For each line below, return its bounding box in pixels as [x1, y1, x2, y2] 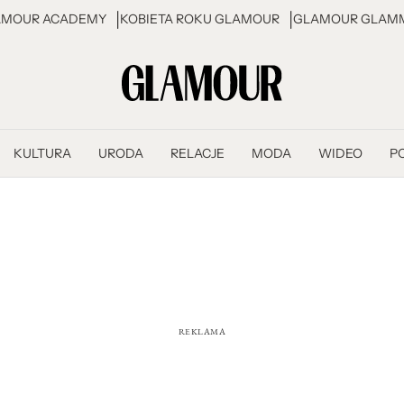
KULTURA [13, 145, 71, 161]
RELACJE [170, 145, 225, 161]
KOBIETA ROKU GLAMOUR [120, 11, 280, 27]
